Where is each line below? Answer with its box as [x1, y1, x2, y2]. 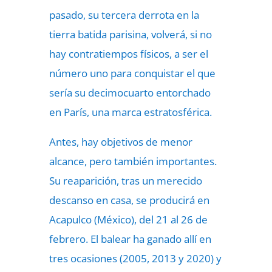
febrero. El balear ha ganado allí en [49, 232, 211, 246]
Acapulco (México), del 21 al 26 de [49, 212, 208, 226]
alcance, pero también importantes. [49, 154, 217, 168]
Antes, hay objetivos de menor [49, 135, 192, 149]
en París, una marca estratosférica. [49, 105, 212, 119]
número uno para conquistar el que [49, 66, 216, 80]
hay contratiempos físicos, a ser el [49, 47, 208, 61]
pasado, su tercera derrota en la [49, 8, 199, 22]
